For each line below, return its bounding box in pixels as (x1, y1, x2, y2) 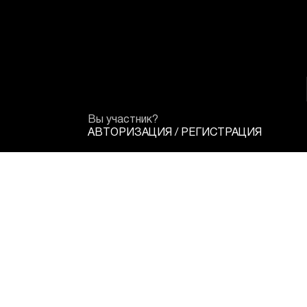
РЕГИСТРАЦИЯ (181, 128, 262, 138)
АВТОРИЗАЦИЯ (88, 128, 172, 138)
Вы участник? (88, 115, 158, 125)
